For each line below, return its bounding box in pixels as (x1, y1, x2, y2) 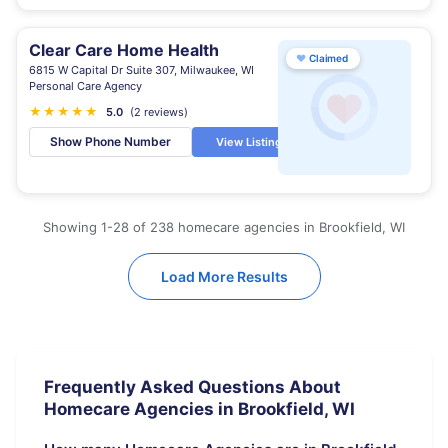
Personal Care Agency (29, 79, 142, 93)
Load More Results (160, 268, 288, 285)
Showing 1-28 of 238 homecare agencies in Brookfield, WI (43, 219, 405, 235)
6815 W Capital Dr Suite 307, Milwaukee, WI (29, 63, 254, 77)
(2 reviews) (130, 105, 188, 119)
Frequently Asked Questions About (44, 377, 341, 397)
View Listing (216, 135, 282, 149)
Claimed (309, 52, 348, 64)
